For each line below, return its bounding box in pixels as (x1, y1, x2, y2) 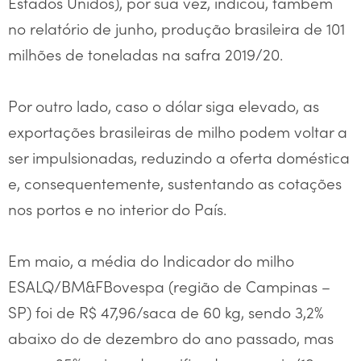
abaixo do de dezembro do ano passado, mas (8, 326, 334, 348)
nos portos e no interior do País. (8, 197, 226, 219)
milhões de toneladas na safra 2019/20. (8, 43, 283, 64)
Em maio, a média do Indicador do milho (8, 249, 294, 271)
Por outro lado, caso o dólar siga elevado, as (8, 94, 319, 116)
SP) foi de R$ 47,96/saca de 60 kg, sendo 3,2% (8, 301, 324, 322)
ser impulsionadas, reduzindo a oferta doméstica (8, 146, 350, 168)
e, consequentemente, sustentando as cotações (8, 172, 342, 193)
